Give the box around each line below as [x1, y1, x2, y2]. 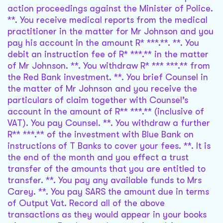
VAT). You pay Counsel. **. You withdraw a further [7, 118, 210, 128]
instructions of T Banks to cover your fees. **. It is [7, 141, 211, 151]
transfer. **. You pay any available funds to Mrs [7, 175, 202, 186]
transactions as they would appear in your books [7, 210, 207, 220]
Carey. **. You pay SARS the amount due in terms [7, 187, 209, 197]
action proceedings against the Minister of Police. [7, 3, 213, 14]
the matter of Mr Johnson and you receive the [7, 84, 197, 94]
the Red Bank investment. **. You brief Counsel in [7, 72, 208, 83]
